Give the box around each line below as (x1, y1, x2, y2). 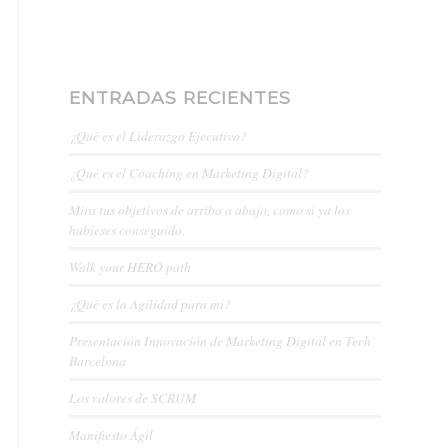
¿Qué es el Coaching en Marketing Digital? (69, 163, 309, 182)
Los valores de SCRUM (69, 388, 196, 407)
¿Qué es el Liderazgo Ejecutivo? (69, 126, 247, 145)
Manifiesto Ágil (69, 425, 153, 444)
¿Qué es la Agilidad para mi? (69, 294, 231, 313)
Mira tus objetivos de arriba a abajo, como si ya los (69, 200, 350, 219)
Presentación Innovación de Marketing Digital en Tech (69, 331, 371, 350)
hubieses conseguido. (69, 220, 185, 239)
